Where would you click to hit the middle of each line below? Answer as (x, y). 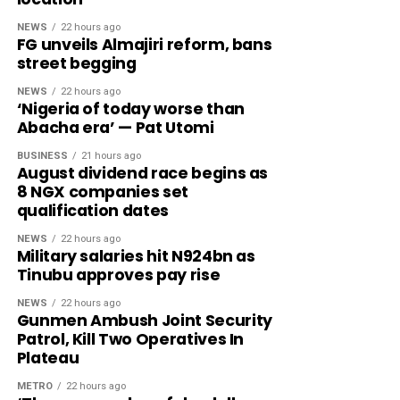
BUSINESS (42, 156)
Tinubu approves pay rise (118, 275)
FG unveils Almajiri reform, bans (144, 45)
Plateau (48, 358)
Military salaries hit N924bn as (136, 257)
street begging (76, 64)
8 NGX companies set (102, 192)
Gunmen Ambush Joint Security (144, 321)
